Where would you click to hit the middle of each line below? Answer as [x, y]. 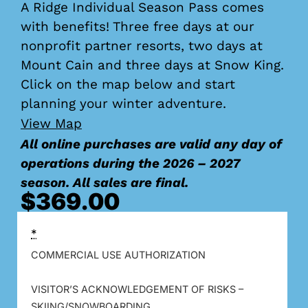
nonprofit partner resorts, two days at [142, 45]
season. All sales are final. [104, 182]
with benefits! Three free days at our [137, 26]
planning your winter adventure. [123, 103]
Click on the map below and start [128, 84]
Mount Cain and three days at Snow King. [152, 65]
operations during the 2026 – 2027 [130, 163]
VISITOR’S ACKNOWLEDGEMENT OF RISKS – [137, 289]
